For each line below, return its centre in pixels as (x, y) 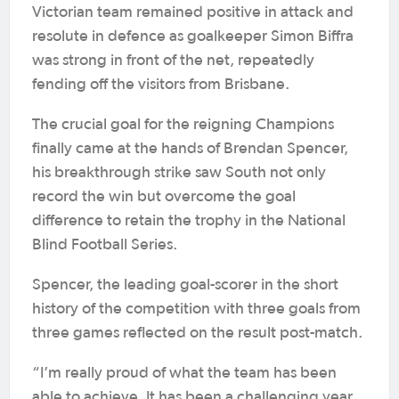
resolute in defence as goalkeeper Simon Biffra (193, 37)
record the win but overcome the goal (164, 197)
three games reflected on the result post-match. (197, 333)
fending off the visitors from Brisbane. (161, 85)
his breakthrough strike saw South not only (179, 173)
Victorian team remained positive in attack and (193, 12)
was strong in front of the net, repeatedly (173, 61)
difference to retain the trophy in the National (189, 221)
